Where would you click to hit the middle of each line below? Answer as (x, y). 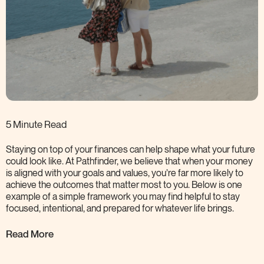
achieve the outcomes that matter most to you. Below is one (124, 186)
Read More (30, 233)
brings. (221, 209)
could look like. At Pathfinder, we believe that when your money (129, 162)
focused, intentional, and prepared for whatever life (106, 209)
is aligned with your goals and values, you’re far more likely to (125, 174)
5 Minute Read (36, 125)
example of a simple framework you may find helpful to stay (123, 197)
